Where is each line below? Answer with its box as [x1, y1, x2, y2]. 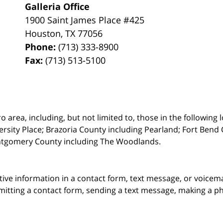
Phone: [25, 40, 59, 53]
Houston [25, 27, 61, 39]
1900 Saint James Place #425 [25, 13, 145, 26]
